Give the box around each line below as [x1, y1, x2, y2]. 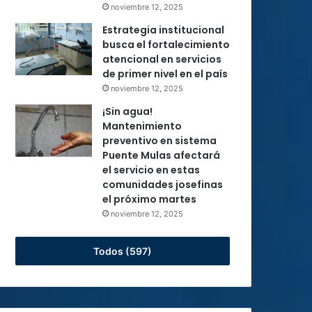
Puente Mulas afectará [102, 148, 220, 162]
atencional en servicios [102, 52, 221, 66]
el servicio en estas [102, 163, 200, 177]
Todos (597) [93, 245, 152, 257]
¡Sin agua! [102, 104, 153, 118]
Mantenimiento [102, 119, 182, 133]
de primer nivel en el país [102, 67, 228, 81]
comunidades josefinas [102, 178, 223, 192]
